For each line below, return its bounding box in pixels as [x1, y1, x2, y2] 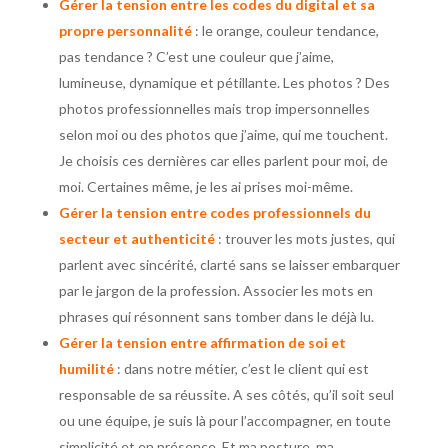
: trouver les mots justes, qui [217, 230, 395, 248]
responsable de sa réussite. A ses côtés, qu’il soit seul [58, 386, 394, 404]
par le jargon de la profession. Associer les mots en [58, 282, 373, 300]
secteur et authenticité [58, 230, 218, 248]
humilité [58, 360, 114, 378]
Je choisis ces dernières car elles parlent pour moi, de [58, 152, 388, 170]
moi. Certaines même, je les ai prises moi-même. [58, 178, 353, 196]
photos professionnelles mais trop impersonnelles [58, 100, 370, 118]
